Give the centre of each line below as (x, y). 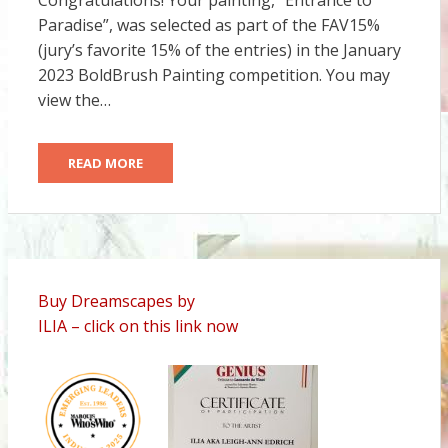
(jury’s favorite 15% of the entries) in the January (219, 50)
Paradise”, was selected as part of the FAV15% (208, 25)
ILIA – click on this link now (137, 326)
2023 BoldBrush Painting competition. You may (213, 75)
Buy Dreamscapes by (116, 301)
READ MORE (105, 163)
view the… (74, 100)
